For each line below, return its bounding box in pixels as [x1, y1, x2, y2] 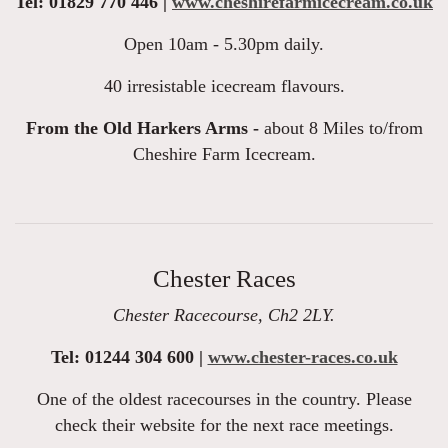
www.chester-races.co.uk [207, 347, 398, 368]
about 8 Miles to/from [258, 118, 423, 139]
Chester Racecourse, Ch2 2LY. [113, 305, 335, 326]
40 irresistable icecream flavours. [103, 76, 345, 97]
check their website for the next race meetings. [54, 415, 394, 436]
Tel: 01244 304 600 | [50, 347, 208, 368]
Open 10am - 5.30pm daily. [124, 34, 324, 55]
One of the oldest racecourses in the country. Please [36, 389, 412, 410]
